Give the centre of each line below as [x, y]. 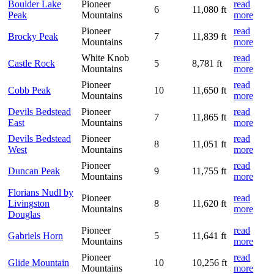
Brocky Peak [33, 36]
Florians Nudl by [41, 192]
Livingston [29, 203]
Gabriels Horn [35, 235]
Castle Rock [31, 63]
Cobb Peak [29, 90]
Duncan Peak [34, 171]
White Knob [105, 57]
